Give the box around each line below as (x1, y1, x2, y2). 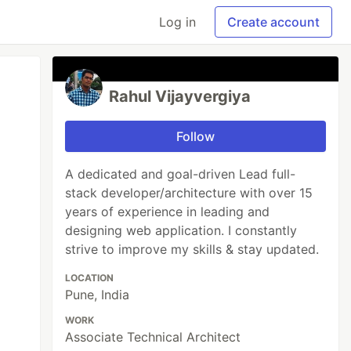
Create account (227, 14, 320, 30)
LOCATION (65, 272, 114, 284)
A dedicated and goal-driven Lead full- (65, 166, 296, 182)
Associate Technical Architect (65, 329, 241, 345)
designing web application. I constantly (65, 223, 298, 238)
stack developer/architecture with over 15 (65, 185, 313, 201)
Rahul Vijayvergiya (109, 87, 251, 106)
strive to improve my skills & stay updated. (65, 241, 320, 257)
